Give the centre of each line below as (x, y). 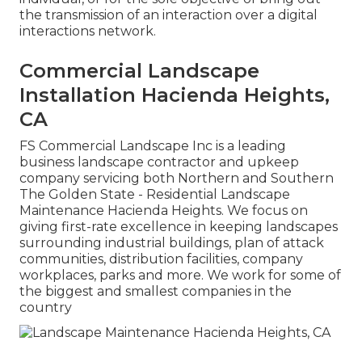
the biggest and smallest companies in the (156, 292)
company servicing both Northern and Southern (177, 179)
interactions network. (88, 32)
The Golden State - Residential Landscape (155, 195)
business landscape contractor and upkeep (159, 162)
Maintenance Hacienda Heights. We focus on (164, 211)
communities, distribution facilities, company (161, 259)
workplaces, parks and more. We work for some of (180, 276)
